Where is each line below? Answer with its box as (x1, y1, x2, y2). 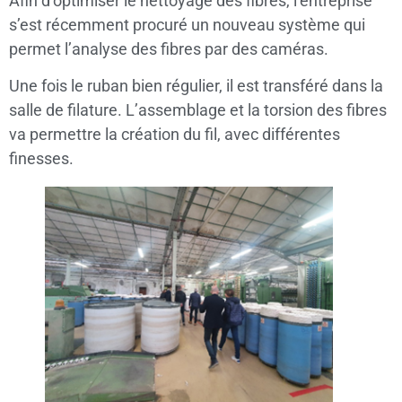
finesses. (9, 149, 74, 169)
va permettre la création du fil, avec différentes (9, 125, 340, 144)
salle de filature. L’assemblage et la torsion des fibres (9, 100, 387, 120)
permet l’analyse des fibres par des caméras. (9, 39, 328, 58)
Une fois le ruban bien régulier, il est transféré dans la (9, 76, 383, 96)
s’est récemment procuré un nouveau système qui (9, 14, 365, 34)
